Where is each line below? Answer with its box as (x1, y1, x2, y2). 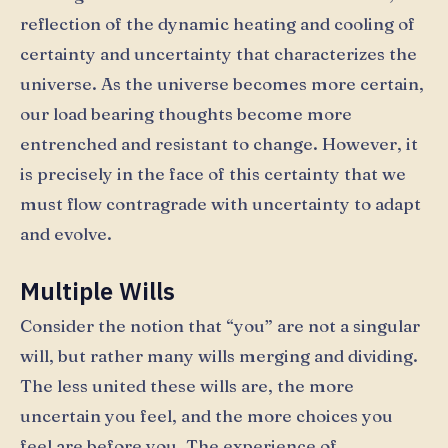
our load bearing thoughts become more (20, 103, 352, 124)
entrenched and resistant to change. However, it (20, 133, 418, 154)
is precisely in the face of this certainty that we (20, 163, 406, 184)
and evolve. (20, 223, 112, 244)
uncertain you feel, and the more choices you (20, 405, 393, 427)
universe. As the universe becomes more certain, (20, 73, 424, 94)
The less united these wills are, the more (20, 375, 354, 397)
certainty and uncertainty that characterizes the (20, 43, 417, 64)
